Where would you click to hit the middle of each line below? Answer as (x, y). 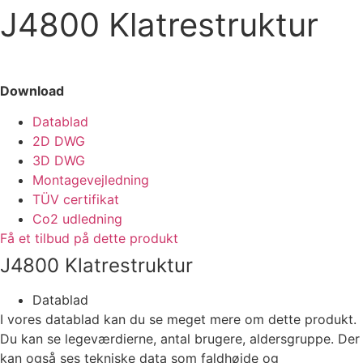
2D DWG (59, 141)
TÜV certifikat (76, 200)
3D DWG (59, 161)
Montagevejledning (91, 180)
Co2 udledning (77, 219)
